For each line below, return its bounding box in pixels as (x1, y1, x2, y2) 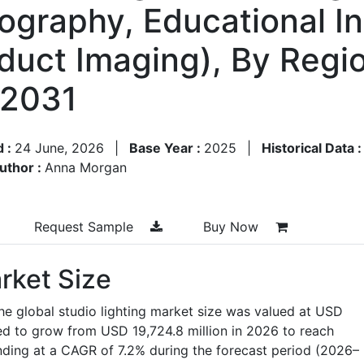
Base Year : (129, 139, 204, 156)
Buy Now (203, 218, 262, 235)
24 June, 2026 (15, 139, 104, 156)
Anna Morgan (45, 158, 127, 175)
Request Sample (34, 218, 137, 235)
